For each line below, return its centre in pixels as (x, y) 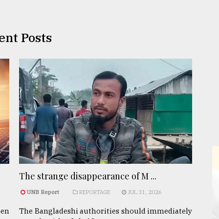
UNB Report (44, 192)
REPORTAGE (94, 192)
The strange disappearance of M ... (88, 176)
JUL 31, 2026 (144, 192)
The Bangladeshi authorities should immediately (106, 211)
